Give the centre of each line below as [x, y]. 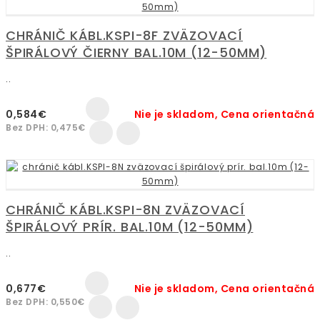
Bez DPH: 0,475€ [46, 127]
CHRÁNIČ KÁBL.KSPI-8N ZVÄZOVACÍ [126, 209]
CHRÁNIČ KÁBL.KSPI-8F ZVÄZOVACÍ [125, 35]
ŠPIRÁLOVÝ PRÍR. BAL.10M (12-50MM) [130, 226]
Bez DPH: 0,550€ [45, 301]
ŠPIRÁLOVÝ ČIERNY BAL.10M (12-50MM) [136, 52]
